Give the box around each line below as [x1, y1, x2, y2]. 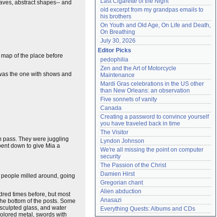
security [100, 153, 121, 160]
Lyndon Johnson [100, 138, 144, 144]
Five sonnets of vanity [100, 96, 157, 103]
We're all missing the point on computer [100, 146, 203, 153]
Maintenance [100, 72, 135, 78]
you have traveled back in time [100, 120, 180, 127]
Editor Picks [98, 47, 131, 54]
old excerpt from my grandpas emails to [100, 6, 203, 13]
